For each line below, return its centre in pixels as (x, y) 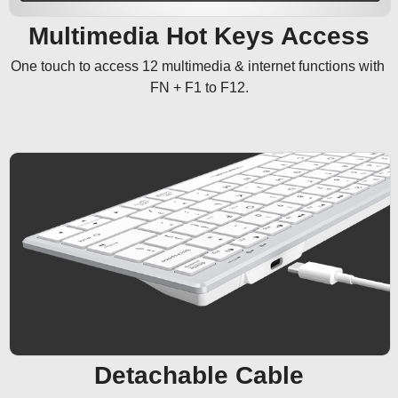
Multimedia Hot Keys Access (199, 36)
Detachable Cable (199, 375)
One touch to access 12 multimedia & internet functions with (199, 67)
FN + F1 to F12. (199, 88)
